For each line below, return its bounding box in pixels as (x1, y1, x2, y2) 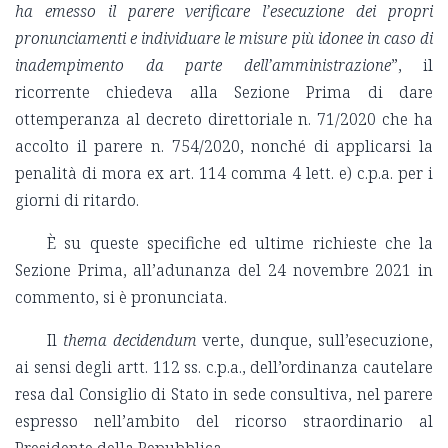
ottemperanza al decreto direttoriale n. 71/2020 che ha (15, 108, 433, 131)
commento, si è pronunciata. (15, 286, 227, 309)
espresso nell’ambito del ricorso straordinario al (15, 410, 433, 433)
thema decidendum (62, 329, 197, 352)
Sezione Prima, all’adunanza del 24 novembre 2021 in (15, 259, 433, 282)
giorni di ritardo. (15, 189, 139, 212)
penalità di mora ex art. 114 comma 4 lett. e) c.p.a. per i (15, 162, 433, 185)
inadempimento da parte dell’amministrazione (15, 54, 391, 77)
